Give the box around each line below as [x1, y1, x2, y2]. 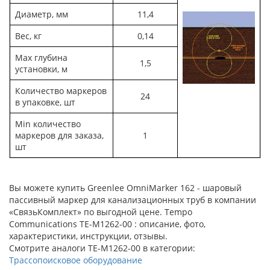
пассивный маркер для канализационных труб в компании [9, 193, 256, 206]
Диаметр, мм [15, 8, 68, 20]
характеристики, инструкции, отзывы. [9, 230, 168, 242]
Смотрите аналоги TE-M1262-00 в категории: [9, 242, 195, 254]
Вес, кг [15, 30, 42, 42]
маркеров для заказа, [15, 129, 104, 141]
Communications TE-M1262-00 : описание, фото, [9, 218, 206, 230]
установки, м [15, 63, 67, 75]
